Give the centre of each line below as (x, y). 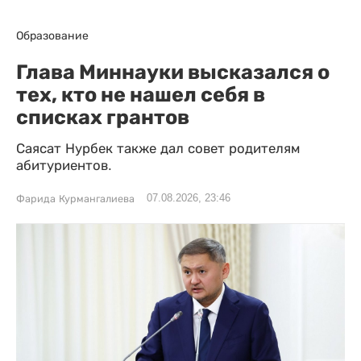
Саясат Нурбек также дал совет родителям (158, 149)
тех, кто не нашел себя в (141, 94)
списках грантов (103, 117)
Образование (52, 35)
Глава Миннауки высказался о (173, 72)
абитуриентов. (64, 166)
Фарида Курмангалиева (75, 199)
